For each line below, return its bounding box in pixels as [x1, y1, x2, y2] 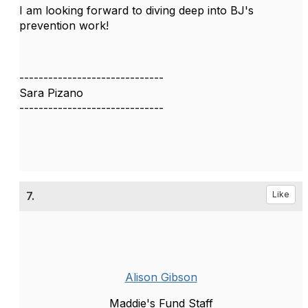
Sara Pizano [19, 86, 83, 100]
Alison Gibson [124, 270, 197, 284]
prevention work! [19, 19, 112, 32]
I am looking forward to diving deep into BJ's [19, 3, 254, 17]
